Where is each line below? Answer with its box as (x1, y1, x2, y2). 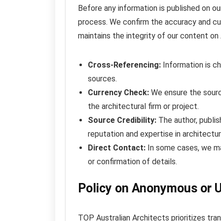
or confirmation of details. (88, 156, 177, 166)
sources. (88, 74, 117, 83)
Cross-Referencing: (88, 60, 161, 70)
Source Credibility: (88, 115, 156, 125)
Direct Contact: (88, 143, 146, 152)
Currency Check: (88, 87, 149, 97)
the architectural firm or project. (88, 101, 199, 111)
